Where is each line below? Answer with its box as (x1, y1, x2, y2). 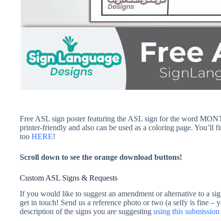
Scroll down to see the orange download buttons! (20, 152, 182, 161)
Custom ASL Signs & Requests (20, 173, 117, 182)
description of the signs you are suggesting (20, 207, 153, 216)
